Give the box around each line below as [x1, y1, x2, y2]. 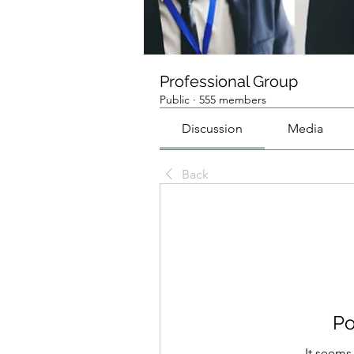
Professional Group [160, 72, 298, 91]
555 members [199, 92, 266, 107]
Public [160, 92, 190, 107]
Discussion [182, 121, 243, 136]
